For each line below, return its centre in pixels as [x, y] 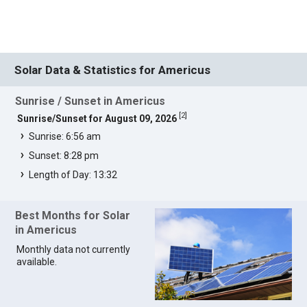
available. [37, 262]
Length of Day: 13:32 [73, 174]
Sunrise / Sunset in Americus [90, 101]
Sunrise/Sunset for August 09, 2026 [97, 118]
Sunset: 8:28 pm [64, 155]
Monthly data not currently [74, 250]
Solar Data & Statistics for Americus [113, 70]
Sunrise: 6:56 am [65, 136]
